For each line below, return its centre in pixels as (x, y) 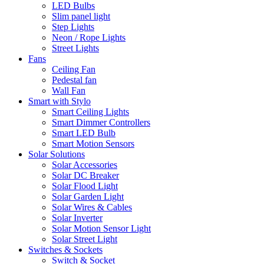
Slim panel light (81, 16)
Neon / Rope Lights (89, 37)
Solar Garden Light (88, 196)
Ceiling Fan (74, 69)
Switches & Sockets (65, 249)
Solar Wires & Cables (92, 207)
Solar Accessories (85, 164)
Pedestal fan (74, 80)
